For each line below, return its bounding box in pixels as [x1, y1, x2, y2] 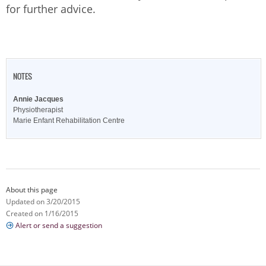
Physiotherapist [13, 106, 63, 115]
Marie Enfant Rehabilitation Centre [13, 116, 125, 125]
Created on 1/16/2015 [6, 208, 78, 218]
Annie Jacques [13, 95, 64, 104]
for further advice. [6, 1, 96, 16]
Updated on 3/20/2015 [6, 197, 80, 207]
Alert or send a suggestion [15, 220, 102, 230]
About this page [6, 185, 58, 195]
